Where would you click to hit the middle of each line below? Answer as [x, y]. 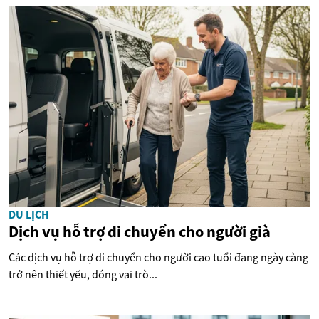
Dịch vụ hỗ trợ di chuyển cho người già [140, 232]
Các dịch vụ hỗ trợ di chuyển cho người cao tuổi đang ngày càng [158, 257]
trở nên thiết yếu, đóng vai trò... [83, 274]
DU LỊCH [29, 215]
